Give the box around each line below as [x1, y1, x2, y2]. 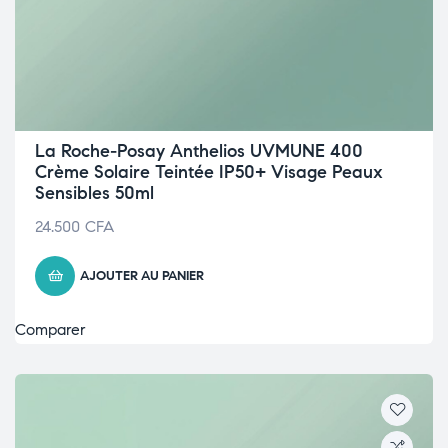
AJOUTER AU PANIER [80, 268, 204, 284]
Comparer [15, 320, 86, 339]
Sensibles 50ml [35, 182, 154, 204]
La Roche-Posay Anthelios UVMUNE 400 [35, 140, 363, 162]
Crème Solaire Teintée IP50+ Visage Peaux [35, 161, 383, 183]
